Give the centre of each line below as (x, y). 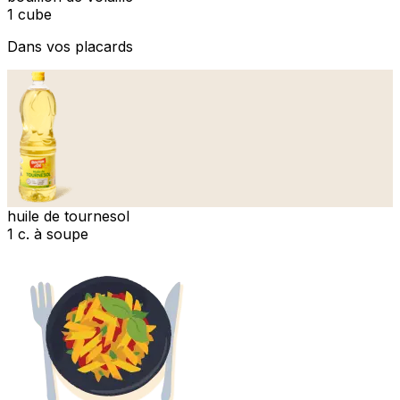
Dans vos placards (70, 46)
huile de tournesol (68, 216)
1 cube (29, 14)
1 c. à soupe (48, 233)
